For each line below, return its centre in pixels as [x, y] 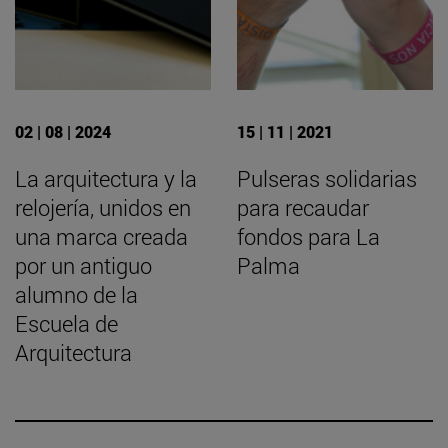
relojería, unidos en [103, 207]
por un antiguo [83, 265]
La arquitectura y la [106, 178]
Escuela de [66, 323]
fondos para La [308, 236]
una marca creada [101, 236]
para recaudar [303, 207]
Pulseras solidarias [327, 178]
